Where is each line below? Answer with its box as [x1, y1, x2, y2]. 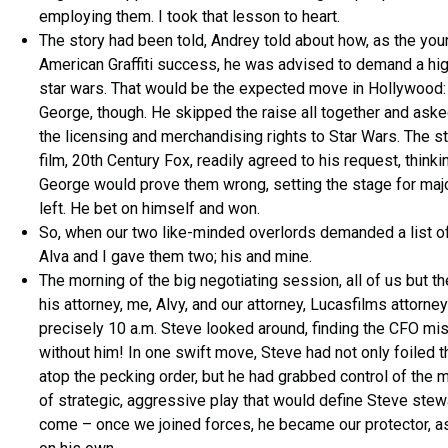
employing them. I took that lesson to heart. [39, 7, 340, 27]
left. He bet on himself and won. [39, 199, 260, 219]
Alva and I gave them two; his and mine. [39, 247, 312, 267]
